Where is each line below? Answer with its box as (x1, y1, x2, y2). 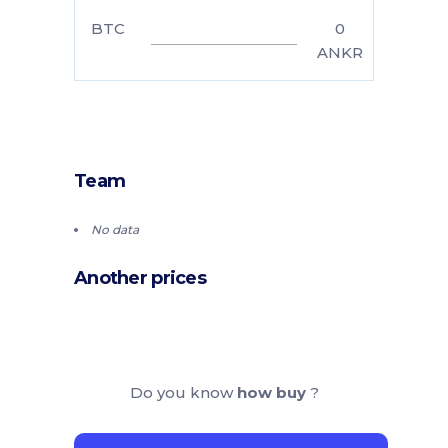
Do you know (129, 382, 237, 402)
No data (91, 221, 139, 237)
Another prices (74, 266, 206, 289)
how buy (236, 382, 310, 402)
